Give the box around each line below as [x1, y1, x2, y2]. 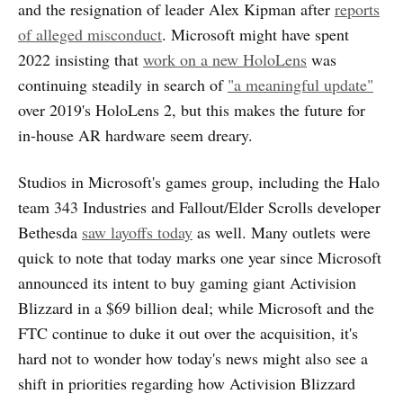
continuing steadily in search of [18, 73, 228, 95]
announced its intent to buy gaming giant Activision [18, 271, 356, 293]
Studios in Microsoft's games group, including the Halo [18, 170, 380, 193]
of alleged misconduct [18, 22, 162, 45]
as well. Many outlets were [193, 220, 371, 243]
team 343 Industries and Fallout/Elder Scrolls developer [18, 195, 381, 218]
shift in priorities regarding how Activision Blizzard [18, 372, 355, 394]
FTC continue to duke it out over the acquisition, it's [18, 321, 358, 344]
